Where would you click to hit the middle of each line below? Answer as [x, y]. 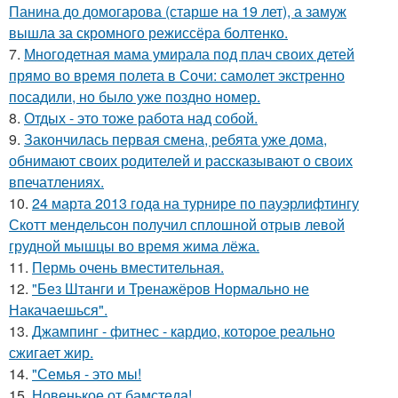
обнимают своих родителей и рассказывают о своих [181, 160]
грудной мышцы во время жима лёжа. [134, 246]
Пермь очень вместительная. [128, 267]
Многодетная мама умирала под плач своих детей [189, 54]
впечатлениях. [56, 182]
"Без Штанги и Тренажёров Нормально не [171, 288]
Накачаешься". [58, 310]
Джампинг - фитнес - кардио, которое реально [183, 331]
